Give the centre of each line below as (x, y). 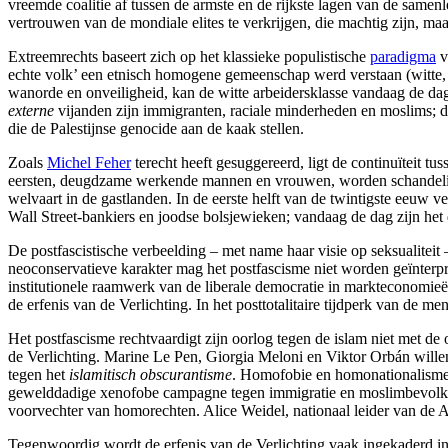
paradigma (403, 56)
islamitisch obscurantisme (150, 374)
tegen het (38, 374)
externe (31, 110)
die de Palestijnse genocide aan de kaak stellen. (156, 128)
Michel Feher (89, 162)
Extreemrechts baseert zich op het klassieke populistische (189, 56)
